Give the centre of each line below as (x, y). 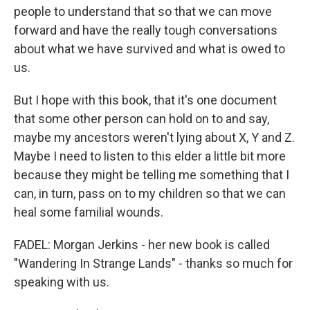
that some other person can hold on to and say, (142, 119)
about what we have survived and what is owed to (149, 49)
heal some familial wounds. (89, 212)
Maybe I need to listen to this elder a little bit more (150, 156)
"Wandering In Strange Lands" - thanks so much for (153, 263)
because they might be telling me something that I (152, 175)
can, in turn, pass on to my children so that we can (150, 193)
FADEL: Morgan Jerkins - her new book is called (142, 245)
